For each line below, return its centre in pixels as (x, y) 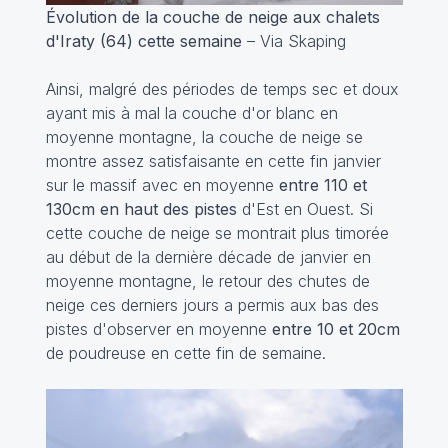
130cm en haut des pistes (141, 208)
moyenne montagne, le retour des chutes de (207, 280)
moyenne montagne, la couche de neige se (204, 136)
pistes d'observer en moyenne (158, 328)
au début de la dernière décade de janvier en (208, 256)
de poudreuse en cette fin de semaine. (185, 352)
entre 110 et (322, 184)
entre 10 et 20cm (335, 328)
